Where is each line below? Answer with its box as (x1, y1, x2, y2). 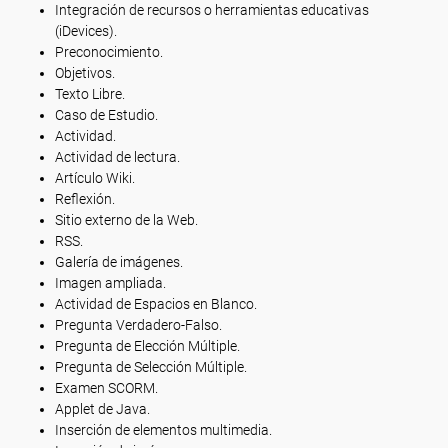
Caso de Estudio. (55, 107, 158, 123)
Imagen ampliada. (55, 275, 166, 291)
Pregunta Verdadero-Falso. (55, 317, 222, 333)
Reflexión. (55, 191, 115, 207)
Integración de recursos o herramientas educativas (55, 2, 369, 18)
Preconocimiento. (55, 44, 163, 60)
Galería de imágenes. (55, 254, 183, 270)
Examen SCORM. (55, 380, 158, 396)
